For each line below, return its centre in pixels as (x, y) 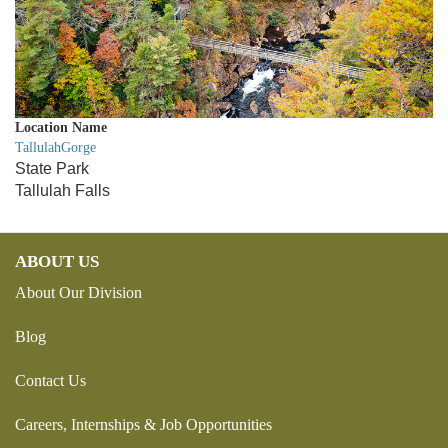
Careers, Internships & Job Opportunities (143, 425)
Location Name (61, 128)
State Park (52, 169)
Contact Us (50, 381)
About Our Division (78, 293)
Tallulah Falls (62, 191)
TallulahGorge (55, 148)
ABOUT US (57, 262)
